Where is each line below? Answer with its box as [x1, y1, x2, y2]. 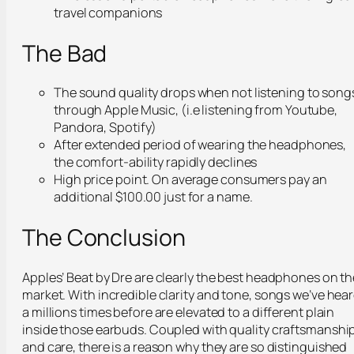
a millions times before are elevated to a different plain [22, 303, 335, 321]
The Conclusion [22, 221, 186, 254]
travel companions [54, 3, 163, 21]
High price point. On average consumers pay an [54, 171, 327, 189]
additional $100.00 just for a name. [54, 188, 253, 206]
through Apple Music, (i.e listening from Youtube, [54, 101, 338, 119]
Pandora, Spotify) [54, 119, 157, 137]
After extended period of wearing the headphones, [54, 136, 347, 154]
